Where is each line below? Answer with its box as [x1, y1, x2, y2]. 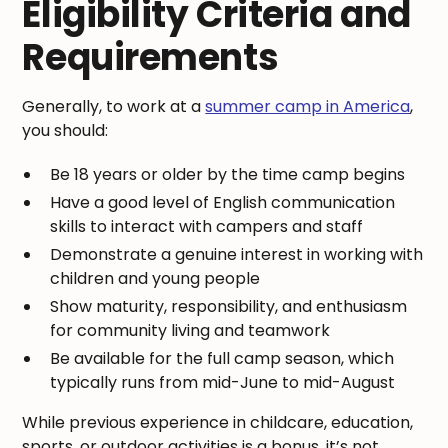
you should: [22, 118, 109, 142]
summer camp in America [205, 94, 411, 118]
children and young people [50, 266, 261, 290]
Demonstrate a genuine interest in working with [50, 242, 424, 266]
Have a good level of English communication [50, 190, 396, 214]
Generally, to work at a [22, 94, 206, 118]
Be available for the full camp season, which [50, 346, 395, 370]
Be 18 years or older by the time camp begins [50, 162, 406, 186]
